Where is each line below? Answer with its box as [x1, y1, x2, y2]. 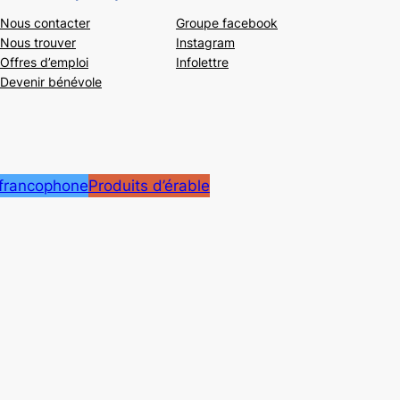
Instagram [176, 35, 235, 51]
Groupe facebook [176, 15, 278, 31]
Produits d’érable [88, 177, 210, 196]
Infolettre [176, 54, 229, 71]
